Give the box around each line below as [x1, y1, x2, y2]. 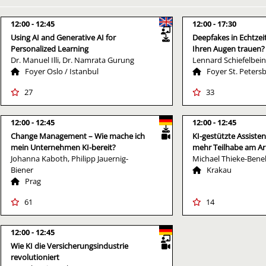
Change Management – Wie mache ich [11, 130, 145, 141]
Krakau [207, 164, 232, 175]
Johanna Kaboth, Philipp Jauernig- [11, 153, 128, 164]
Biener [11, 164, 33, 175]
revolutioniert [11, 251, 59, 262]
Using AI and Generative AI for [11, 31, 116, 43]
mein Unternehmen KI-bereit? [11, 141, 116, 153]
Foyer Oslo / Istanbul [25, 65, 99, 77]
